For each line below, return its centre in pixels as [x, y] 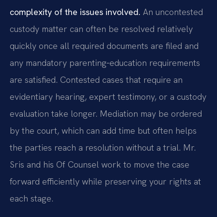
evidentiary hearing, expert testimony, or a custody [108, 97]
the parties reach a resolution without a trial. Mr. [103, 148]
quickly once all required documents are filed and [104, 46]
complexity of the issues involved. [75, 12]
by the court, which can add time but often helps [103, 131]
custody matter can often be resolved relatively [101, 29]
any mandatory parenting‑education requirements [105, 63]
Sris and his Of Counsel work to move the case [100, 165]
